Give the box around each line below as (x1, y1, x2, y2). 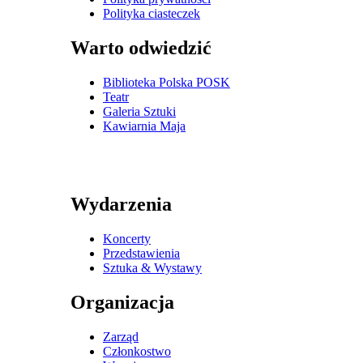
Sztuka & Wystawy (103, 260, 202, 275)
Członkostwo (103, 344, 171, 358)
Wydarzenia (70, 194, 172, 216)
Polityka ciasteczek (103, 6, 200, 21)
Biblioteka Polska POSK (103, 75, 230, 90)
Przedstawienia (103, 246, 180, 260)
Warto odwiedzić (70, 37, 211, 59)
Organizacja (70, 291, 174, 313)
